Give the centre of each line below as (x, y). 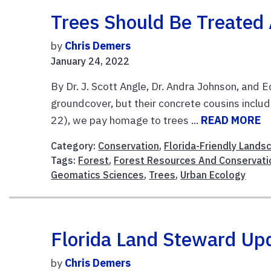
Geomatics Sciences (98, 175)
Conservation (129, 145)
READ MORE (231, 120)
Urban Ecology (213, 175)
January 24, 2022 (90, 61)
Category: (75, 145)
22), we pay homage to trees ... (126, 120)
